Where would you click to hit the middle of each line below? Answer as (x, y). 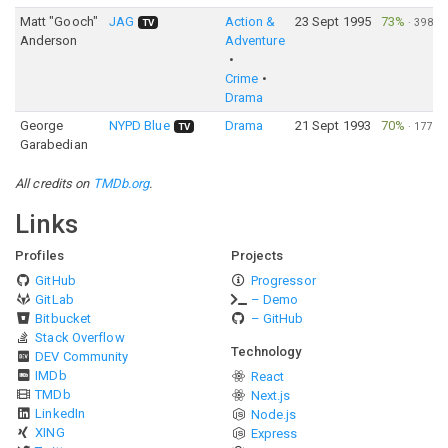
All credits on (54, 183)
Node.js (273, 414)
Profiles (39, 255)
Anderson (48, 40)
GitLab (54, 299)
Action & (250, 21)
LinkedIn (60, 413)
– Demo (274, 299)
